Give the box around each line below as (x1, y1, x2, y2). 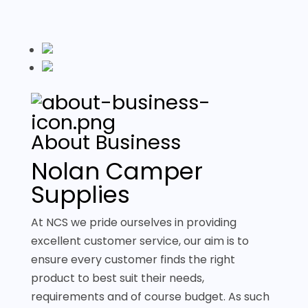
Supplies (30, 178, 130, 211)
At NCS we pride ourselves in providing (30, 214, 236, 230)
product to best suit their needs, (30, 270, 204, 286)
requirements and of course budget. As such (30, 289, 269, 305)
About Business (30, 129, 181, 156)
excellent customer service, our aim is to (30, 233, 249, 249)
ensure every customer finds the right (30, 252, 235, 267)
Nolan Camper (30, 155, 203, 188)
